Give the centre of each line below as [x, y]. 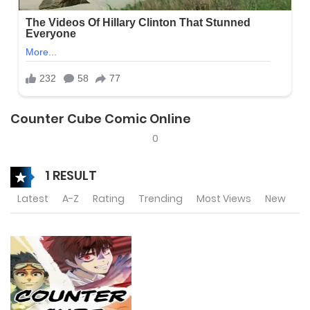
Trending [161, 199]
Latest [33, 199]
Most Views [224, 199]
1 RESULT [70, 175]
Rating [109, 199]
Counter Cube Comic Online [101, 119]
